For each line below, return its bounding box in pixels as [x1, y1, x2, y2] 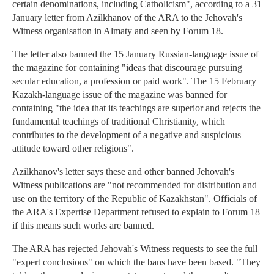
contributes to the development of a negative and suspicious [12, 130, 241, 141]
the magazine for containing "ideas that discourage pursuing [12, 62, 242, 73]
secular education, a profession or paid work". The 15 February [12, 76, 256, 87]
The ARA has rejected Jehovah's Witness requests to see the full [12, 243, 257, 254]
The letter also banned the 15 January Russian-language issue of [12, 49, 259, 60]
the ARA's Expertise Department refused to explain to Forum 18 [12, 207, 260, 218]
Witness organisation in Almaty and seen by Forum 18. [12, 26, 223, 37]
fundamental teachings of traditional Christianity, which [12, 116, 225, 127]
